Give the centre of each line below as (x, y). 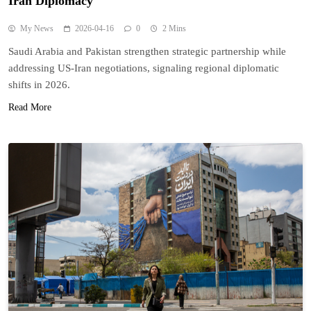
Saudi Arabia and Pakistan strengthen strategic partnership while (147, 51)
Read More (30, 107)
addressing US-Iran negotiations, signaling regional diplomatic (144, 68)
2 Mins (174, 28)
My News (37, 28)
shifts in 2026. (39, 84)
